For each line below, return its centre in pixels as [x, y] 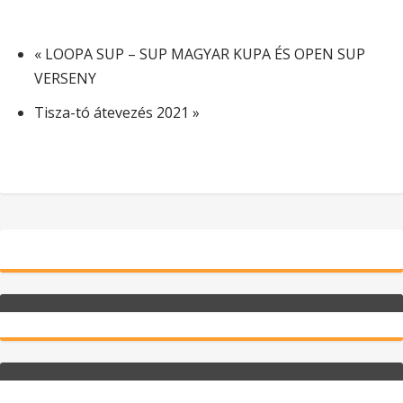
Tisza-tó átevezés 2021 [114, 113]
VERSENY [66, 79]
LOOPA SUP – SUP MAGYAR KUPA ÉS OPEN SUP [204, 54]
